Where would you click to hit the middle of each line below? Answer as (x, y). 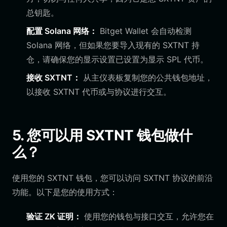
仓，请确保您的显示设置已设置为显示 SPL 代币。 (117, 59)
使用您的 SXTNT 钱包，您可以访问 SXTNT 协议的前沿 (112, 178)
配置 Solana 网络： (62, 31)
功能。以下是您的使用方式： (65, 192)
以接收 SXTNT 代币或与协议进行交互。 (99, 92)
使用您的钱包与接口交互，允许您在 (148, 216)
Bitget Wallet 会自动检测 (144, 31)
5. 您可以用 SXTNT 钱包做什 (102, 135)
